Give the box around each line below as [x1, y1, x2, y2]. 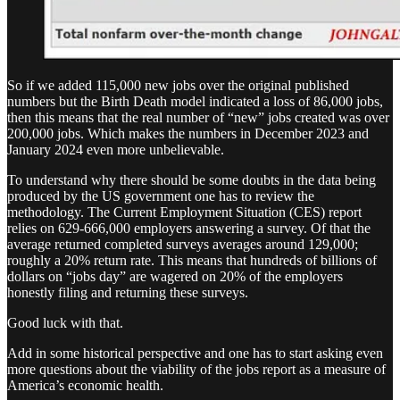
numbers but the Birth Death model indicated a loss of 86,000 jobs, [7, 93, 383, 109]
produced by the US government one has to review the [7, 187, 314, 204]
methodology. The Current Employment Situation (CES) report [7, 204, 362, 220]
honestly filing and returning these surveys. [7, 284, 248, 300]
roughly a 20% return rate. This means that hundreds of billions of [7, 252, 377, 268]
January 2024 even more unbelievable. [7, 141, 224, 157]
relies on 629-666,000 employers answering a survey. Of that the [7, 220, 371, 236]
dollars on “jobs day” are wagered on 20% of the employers [7, 268, 343, 284]
